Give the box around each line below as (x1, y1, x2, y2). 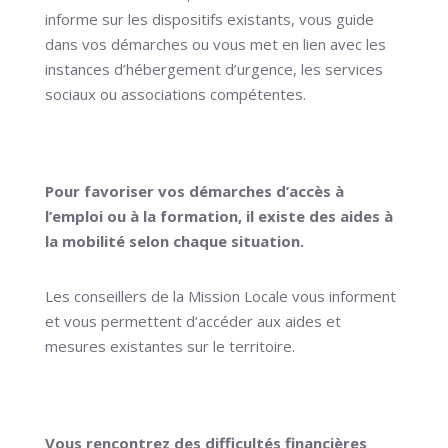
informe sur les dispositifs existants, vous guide (44, 8, 374, 29)
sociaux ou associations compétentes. (44, 83, 306, 104)
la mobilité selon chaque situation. (44, 230, 304, 251)
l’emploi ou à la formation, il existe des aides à (44, 205, 393, 226)
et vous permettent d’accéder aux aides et (44, 310, 341, 331)
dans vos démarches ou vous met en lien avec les (44, 33, 386, 54)
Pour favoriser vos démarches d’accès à (44, 180, 344, 201)
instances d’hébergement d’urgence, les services (44, 58, 383, 79)
